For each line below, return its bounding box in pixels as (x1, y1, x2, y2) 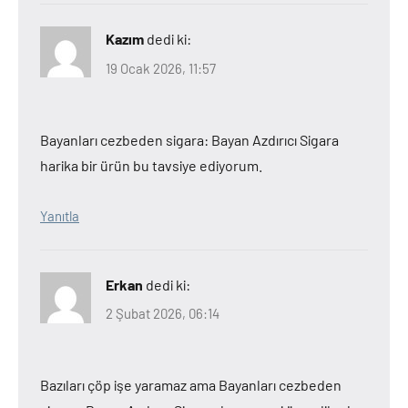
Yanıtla (40, 207, 79, 224)
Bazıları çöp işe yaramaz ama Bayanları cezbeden (40, 376, 342, 393)
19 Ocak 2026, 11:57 (106, 59, 216, 76)
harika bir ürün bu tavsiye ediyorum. (40, 156, 262, 174)
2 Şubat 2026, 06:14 (106, 305, 219, 321)
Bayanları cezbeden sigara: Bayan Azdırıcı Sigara (40, 130, 339, 148)
